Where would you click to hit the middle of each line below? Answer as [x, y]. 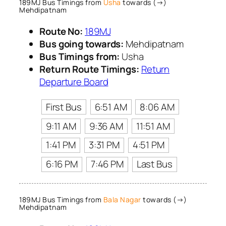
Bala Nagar [122, 200]
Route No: [61, 31]
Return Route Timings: [89, 69]
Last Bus [154, 164]
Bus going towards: [82, 44]
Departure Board [74, 81]
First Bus [64, 107]
